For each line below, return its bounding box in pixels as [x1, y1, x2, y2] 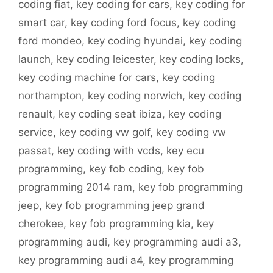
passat [18, 144, 51, 157]
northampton [18, 90, 82, 102]
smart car [18, 16, 65, 29]
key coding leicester [57, 53, 154, 66]
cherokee [18, 218, 63, 230]
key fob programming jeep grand [45, 199, 205, 212]
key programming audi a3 [113, 236, 238, 249]
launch [18, 53, 51, 66]
